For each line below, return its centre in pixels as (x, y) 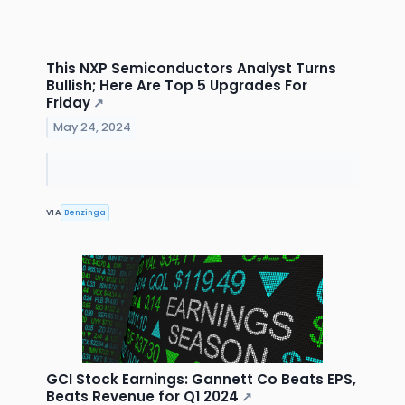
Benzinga (85, 212)
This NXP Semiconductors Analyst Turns (191, 69)
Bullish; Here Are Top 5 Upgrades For (177, 86)
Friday (68, 103)
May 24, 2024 (93, 127)
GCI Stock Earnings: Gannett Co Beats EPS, (201, 379)
